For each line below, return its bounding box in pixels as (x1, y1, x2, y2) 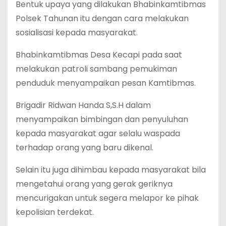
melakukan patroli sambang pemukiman (16, 63, 177, 75)
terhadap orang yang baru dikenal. (16, 141, 153, 153)
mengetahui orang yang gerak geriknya (16, 178, 173, 190)
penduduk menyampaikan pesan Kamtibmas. (16, 77, 196, 89)
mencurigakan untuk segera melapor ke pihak (16, 192, 199, 204)
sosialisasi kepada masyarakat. (16, 26, 138, 38)
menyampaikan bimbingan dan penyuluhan (16, 113, 188, 125)
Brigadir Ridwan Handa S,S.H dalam (16, 99, 151, 111)
